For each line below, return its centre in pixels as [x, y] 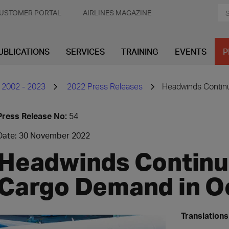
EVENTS [191, 51]
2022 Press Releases [105, 86]
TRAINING [140, 51]
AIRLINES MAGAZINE [117, 13]
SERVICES [85, 51]
